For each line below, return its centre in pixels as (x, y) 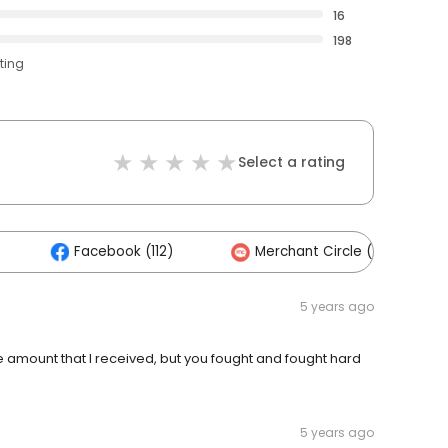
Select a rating (291, 162)
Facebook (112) (123, 252)
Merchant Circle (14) (323, 252)
